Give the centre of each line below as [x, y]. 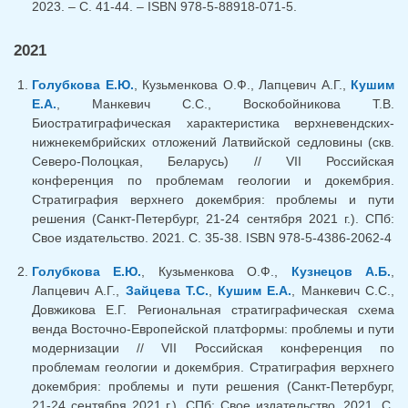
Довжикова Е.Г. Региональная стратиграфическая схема [213, 309]
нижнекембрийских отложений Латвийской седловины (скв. [213, 142]
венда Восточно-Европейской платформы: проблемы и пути [213, 328]
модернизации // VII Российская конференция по [213, 347]
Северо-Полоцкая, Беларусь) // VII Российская [213, 161]
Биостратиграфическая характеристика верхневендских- [213, 122]
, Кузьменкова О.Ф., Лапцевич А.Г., [242, 84]
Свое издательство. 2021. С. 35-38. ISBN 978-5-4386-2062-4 [212, 237]
